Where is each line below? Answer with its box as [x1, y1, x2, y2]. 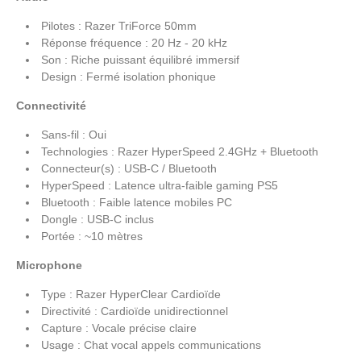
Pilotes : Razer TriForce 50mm [41, 19, 197, 32]
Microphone [16, 258, 82, 272]
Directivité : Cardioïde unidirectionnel [41, 304, 228, 317]
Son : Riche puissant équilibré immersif [41, 52, 239, 66]
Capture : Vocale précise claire [41, 321, 197, 334]
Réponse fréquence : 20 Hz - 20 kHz [41, 35, 227, 49]
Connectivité [16, 98, 86, 112]
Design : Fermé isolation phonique [41, 69, 216, 83]
